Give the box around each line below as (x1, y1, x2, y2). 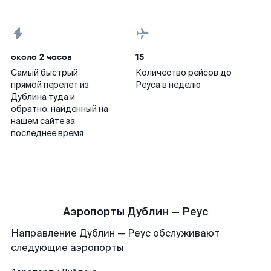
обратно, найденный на (11, 103, 108, 114)
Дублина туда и (11, 91, 75, 102)
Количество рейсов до (135, 67, 232, 78)
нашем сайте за (11, 116, 75, 126)
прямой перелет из (11, 79, 89, 90)
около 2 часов (11, 51, 72, 63)
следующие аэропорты (11, 241, 123, 254)
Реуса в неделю (135, 79, 201, 90)
